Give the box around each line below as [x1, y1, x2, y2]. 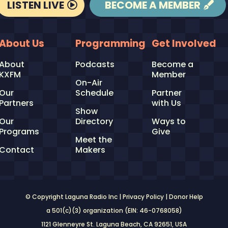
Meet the [75, 133, 112, 146]
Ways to [151, 115, 186, 127]
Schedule [75, 87, 113, 99]
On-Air [75, 76, 102, 89]
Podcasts [75, 58, 115, 70]
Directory [75, 115, 113, 127]
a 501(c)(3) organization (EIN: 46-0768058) [46, 206, 182, 215]
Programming [75, 36, 146, 50]
